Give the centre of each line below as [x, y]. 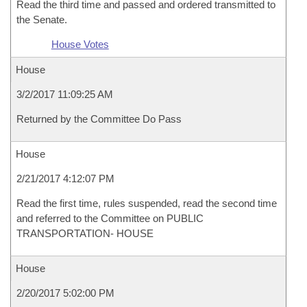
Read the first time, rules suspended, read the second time [147, 203]
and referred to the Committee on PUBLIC [110, 218]
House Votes [80, 44]
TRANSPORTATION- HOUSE [85, 233]
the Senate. [42, 20]
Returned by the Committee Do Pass [99, 119]
